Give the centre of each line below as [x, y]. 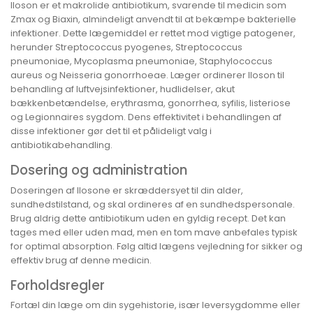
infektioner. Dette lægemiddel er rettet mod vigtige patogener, [153, 34]
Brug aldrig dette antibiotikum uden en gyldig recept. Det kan [148, 218]
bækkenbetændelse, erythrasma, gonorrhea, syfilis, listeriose [151, 103]
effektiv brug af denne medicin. [81, 260]
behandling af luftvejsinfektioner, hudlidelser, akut [123, 89]
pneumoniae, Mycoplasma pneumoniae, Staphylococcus [141, 61]
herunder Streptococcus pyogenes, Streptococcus [126, 48]
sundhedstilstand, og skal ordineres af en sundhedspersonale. [153, 204]
